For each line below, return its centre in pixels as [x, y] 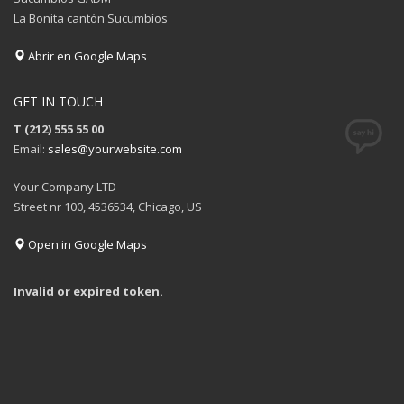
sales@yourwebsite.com [115, 148]
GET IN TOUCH [58, 101]
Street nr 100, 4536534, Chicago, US [108, 206]
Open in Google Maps [86, 244]
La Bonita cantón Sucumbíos [91, 18]
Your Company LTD [65, 186]
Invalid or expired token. [88, 291]
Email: [31, 148]
